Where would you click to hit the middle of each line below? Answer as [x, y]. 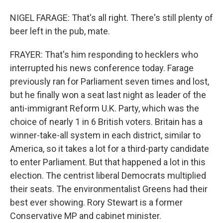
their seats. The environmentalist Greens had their [109, 189]
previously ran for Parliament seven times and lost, [110, 81]
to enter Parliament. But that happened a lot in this [108, 162]
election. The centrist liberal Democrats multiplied [108, 175]
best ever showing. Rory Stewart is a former [96, 202]
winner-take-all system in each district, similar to [105, 135]
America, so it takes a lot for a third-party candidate [110, 149]
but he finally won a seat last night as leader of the [108, 95]
